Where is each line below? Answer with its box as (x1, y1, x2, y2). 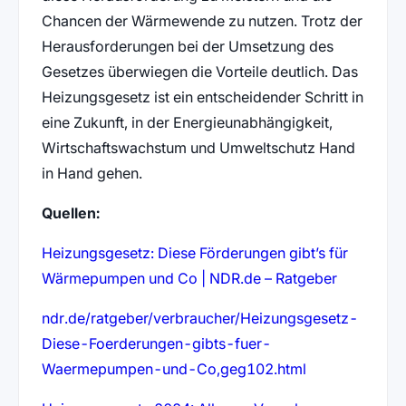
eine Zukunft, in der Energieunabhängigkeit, (41, 112, 333, 131)
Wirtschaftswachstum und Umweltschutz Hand (41, 138, 355, 157)
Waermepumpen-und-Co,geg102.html (41, 359, 306, 378)
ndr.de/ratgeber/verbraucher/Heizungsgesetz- (41, 308, 358, 327)
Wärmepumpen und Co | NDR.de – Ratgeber (41, 268, 337, 287)
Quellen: (41, 203, 100, 222)
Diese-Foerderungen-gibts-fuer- (41, 333, 271, 353)
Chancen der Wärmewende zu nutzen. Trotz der (41, 11, 362, 30)
